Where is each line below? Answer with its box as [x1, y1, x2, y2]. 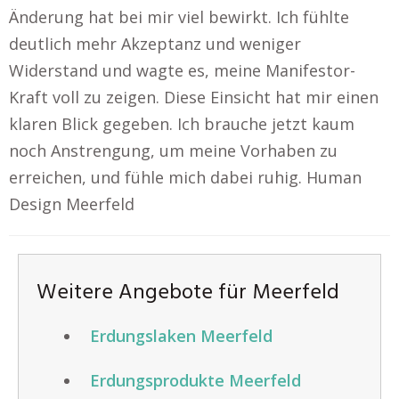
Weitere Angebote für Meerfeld [37, 276, 339, 310]
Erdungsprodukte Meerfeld [90, 370, 301, 391]
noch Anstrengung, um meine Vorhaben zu [9, 140, 338, 161]
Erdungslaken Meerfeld [90, 325, 273, 346]
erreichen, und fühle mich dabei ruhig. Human [9, 167, 362, 188]
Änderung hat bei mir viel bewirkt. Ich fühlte [9, 6, 349, 28]
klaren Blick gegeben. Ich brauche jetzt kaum [9, 113, 354, 134]
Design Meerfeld [9, 193, 134, 215]
